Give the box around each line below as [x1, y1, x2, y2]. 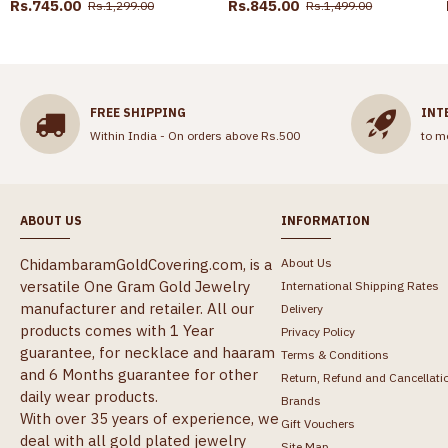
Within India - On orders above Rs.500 [90, 127, 300, 143]
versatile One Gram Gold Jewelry [20, 277, 250, 297]
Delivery [280, 301, 323, 317]
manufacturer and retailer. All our [20, 299, 254, 319]
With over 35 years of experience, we [20, 409, 279, 429]
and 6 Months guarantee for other [20, 365, 258, 385]
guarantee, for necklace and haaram [20, 343, 275, 363]
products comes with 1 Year [20, 321, 214, 341]
